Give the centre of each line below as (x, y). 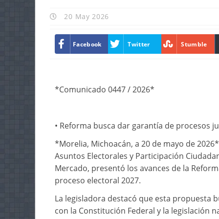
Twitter (139, 44)
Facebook (87, 44)
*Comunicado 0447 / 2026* (105, 90)
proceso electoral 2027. (98, 181)
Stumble (194, 44)
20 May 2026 (86, 17)
